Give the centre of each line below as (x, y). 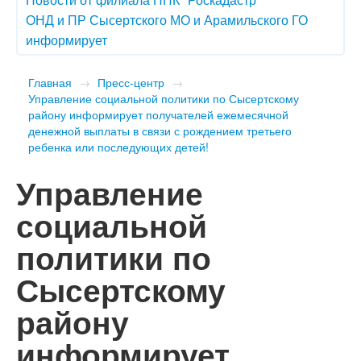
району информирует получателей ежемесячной (158, 114)
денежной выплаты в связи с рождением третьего (160, 130)
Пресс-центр (131, 82)
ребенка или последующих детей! (118, 146)
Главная (50, 82)
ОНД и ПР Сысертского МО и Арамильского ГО (167, 19)
